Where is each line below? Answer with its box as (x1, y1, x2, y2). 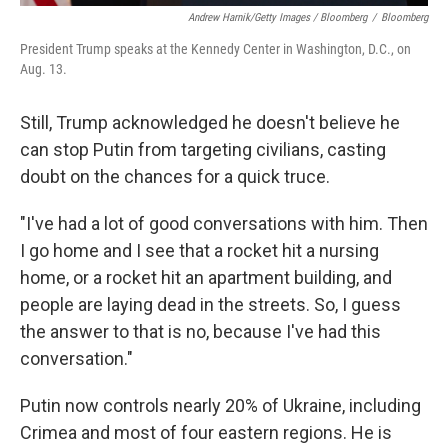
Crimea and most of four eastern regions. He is (20, 422, 392, 443)
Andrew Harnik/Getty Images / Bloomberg (188, 11, 367, 24)
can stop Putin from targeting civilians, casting (20, 139, 386, 160)
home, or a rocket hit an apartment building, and (20, 267, 392, 288)
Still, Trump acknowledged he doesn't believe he (20, 112, 400, 133)
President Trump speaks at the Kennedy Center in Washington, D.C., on (20, 41, 411, 57)
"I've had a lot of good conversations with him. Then (20, 213, 428, 234)
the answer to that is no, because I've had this (20, 321, 381, 342)
